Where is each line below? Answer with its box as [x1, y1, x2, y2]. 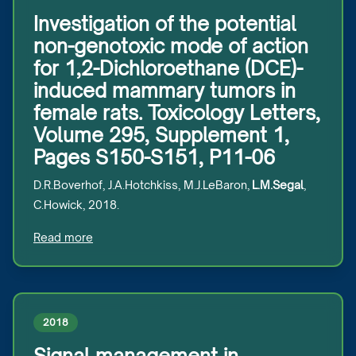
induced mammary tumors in [33, 79, 296, 103]
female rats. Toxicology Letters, [33, 101, 320, 125]
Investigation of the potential [33, 12, 296, 36]
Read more [33, 230, 93, 244]
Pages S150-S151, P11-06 [33, 145, 275, 169]
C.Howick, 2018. [33, 198, 119, 211]
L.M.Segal [252, 178, 304, 192]
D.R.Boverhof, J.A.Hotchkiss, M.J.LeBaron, [33, 178, 252, 192]
